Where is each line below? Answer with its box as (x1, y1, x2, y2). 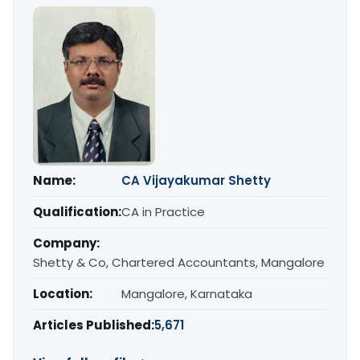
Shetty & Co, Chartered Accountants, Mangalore (33, 254, 325, 272)
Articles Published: (33, 317, 154, 334)
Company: (33, 235, 100, 252)
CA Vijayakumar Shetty (121, 172, 271, 190)
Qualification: (33, 203, 121, 221)
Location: (33, 285, 92, 303)
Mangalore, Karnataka (121, 285, 252, 303)
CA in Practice (121, 203, 205, 221)
